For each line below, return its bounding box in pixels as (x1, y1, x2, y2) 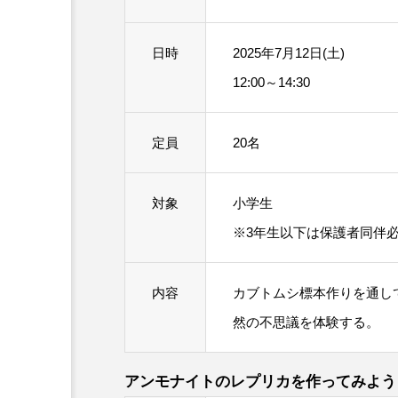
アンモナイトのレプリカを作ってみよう (124, 373, 396, 390)
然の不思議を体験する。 (233, 314, 379, 330)
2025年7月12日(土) (233, 45, 345, 61)
